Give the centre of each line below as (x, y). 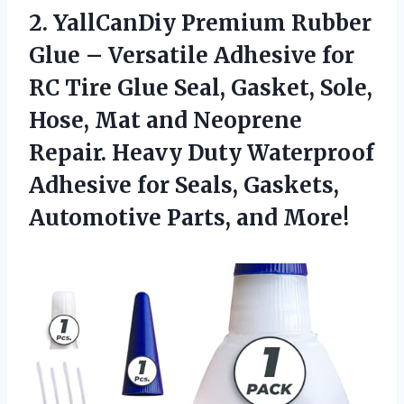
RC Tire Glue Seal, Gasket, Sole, (201, 87)
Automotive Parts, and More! (189, 217)
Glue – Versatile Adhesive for (192, 55)
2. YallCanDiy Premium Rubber (200, 23)
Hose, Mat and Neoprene (165, 120)
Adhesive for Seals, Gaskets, (184, 185)
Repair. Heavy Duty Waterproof (202, 152)
